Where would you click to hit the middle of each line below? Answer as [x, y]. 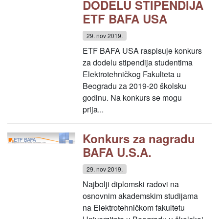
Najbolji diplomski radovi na [131, 184]
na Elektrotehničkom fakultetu [134, 208]
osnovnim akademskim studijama [141, 196]
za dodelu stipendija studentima [138, 62]
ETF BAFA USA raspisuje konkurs [142, 51]
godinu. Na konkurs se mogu [132, 98]
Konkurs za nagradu [139, 138]
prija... [93, 109]
